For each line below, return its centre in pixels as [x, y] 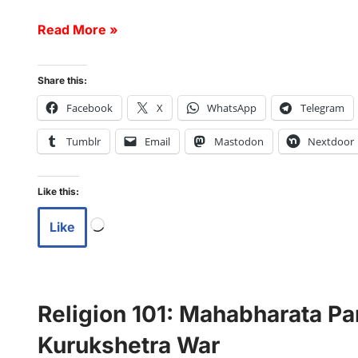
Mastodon [239, 142]
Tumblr [84, 142]
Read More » [78, 30]
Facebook [89, 108]
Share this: [62, 81]
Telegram [322, 108]
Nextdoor [331, 142]
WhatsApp [232, 108]
